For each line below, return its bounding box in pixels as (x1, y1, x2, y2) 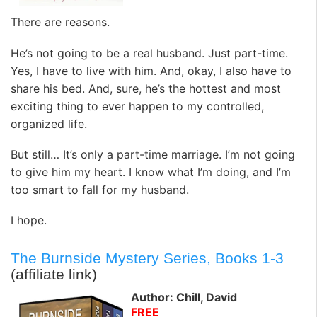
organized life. (11, 116, 87, 131)
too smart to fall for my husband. (11, 182, 189, 197)
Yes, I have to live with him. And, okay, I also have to (11, 63, 292, 78)
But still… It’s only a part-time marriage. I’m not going (11, 146, 295, 161)
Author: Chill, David (131, 290, 237, 305)
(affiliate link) (11, 265, 97, 282)
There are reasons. (11, 15, 110, 30)
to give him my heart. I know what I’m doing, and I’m (11, 164, 291, 179)
